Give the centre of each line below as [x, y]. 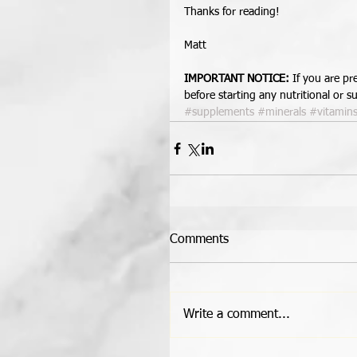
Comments [199, 240]
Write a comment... [237, 315]
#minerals [282, 113]
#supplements [219, 113]
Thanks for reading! [233, 12]
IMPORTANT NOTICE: [237, 79]
